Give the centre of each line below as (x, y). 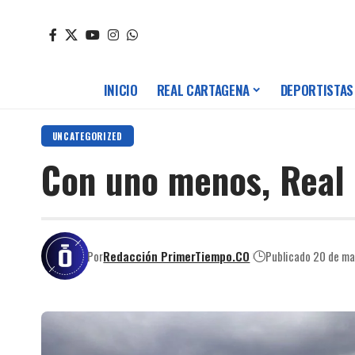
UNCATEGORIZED (87, 136)
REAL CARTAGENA (203, 90)
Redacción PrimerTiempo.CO (177, 256)
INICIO (120, 90)
